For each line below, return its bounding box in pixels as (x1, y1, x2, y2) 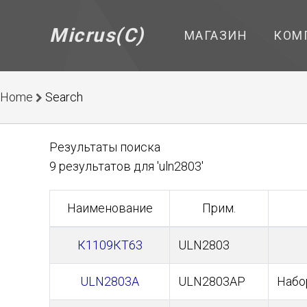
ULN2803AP (178, 274, 245, 288)
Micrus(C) (49, 24, 145, 47)
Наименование (66, 201, 153, 215)
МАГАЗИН (184, 28, 247, 42)
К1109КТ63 (77, 238, 143, 252)
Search (45, 90, 83, 104)
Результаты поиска (49, 140, 160, 154)
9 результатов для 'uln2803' (49, 159, 204, 173)
